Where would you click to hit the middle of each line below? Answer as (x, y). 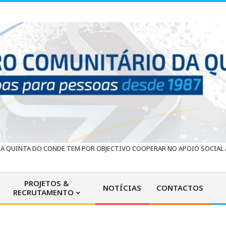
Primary (127, 194)
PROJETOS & (46, 183)
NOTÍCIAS (122, 188)
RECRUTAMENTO (43, 192)
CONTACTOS (180, 188)
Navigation (133, 207)
